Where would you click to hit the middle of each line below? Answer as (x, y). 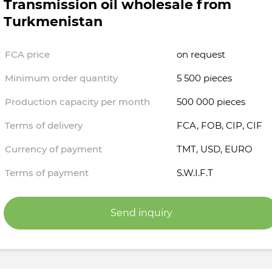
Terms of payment (47, 173)
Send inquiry (142, 213)
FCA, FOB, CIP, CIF (220, 126)
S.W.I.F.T (195, 173)
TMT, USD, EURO (215, 149)
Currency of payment (54, 149)
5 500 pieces (205, 78)
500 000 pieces (211, 102)
